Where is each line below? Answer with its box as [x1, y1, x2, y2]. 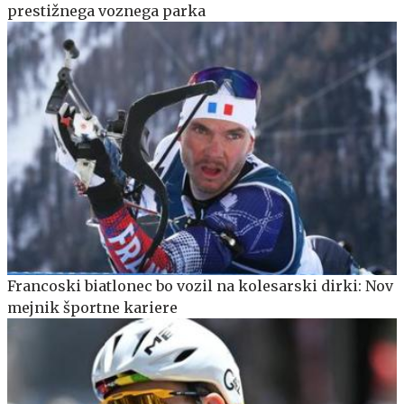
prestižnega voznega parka [7, 2, 206, 21]
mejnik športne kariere [7, 298, 178, 317]
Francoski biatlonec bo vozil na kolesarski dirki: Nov [7, 277, 393, 296]
